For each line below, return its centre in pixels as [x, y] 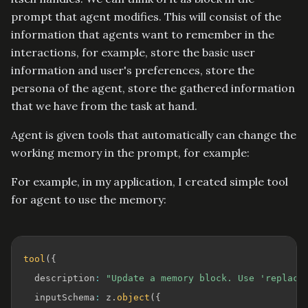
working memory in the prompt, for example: [130, 152]
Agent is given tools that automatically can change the [154, 134]
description [59, 278]
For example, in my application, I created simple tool [150, 181]
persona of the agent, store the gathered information [153, 88]
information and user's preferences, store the [133, 70]
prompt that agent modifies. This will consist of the [146, 16]
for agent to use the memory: [89, 199]
